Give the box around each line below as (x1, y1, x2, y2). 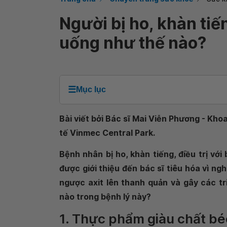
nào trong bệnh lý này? (59, 192, 151, 202)
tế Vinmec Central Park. (59, 128, 155, 138)
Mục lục (76, 85, 106, 94)
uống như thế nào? (59, 33, 206, 53)
